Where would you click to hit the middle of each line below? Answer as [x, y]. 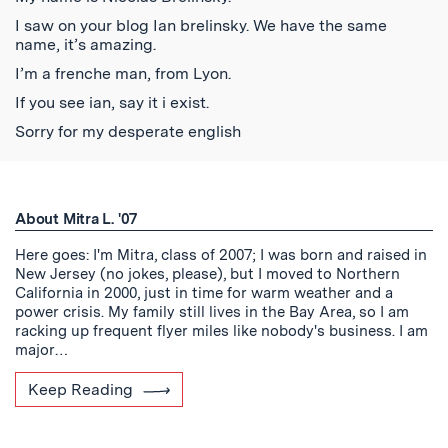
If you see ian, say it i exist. [112, 102]
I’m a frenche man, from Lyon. [123, 73]
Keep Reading [80, 389]
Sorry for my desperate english [128, 131]
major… [42, 350]
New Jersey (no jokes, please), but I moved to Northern [207, 274]
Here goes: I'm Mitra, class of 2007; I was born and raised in [221, 255]
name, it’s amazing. [85, 44]
